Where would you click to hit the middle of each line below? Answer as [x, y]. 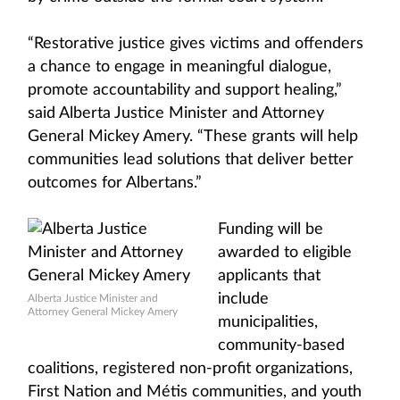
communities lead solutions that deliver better [191, 160]
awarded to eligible [285, 253]
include [243, 299]
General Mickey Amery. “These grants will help [193, 137]
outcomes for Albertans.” [115, 183]
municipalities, [268, 322]
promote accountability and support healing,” [185, 90]
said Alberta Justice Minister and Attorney [176, 113]
